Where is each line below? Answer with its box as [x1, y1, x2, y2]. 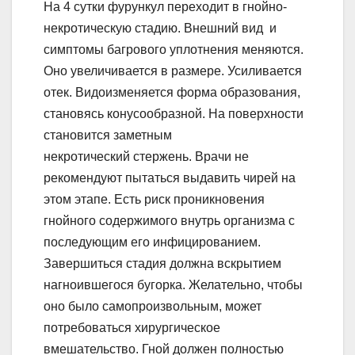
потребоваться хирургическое [44, 321, 220, 335]
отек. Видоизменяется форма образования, [44, 86, 300, 100]
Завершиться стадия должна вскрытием [44, 257, 281, 271]
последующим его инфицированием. [44, 235, 261, 250]
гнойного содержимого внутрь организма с [44, 214, 295, 228]
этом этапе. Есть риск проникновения [44, 193, 265, 207]
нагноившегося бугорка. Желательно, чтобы [44, 278, 303, 292]
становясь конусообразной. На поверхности [44, 107, 303, 121]
